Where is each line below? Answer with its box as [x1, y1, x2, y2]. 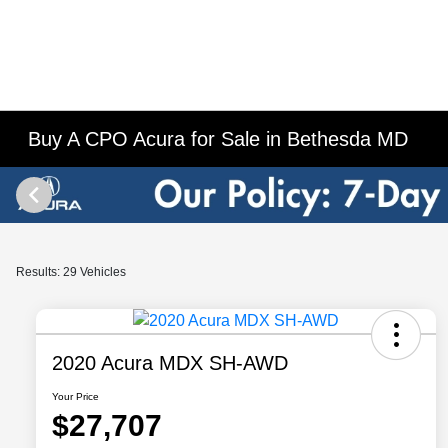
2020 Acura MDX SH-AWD [52, 352, 288, 375]
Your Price [52, 391, 99, 403]
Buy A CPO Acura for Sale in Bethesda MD [28, 128, 409, 150]
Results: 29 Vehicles [16, 265, 126, 279]
